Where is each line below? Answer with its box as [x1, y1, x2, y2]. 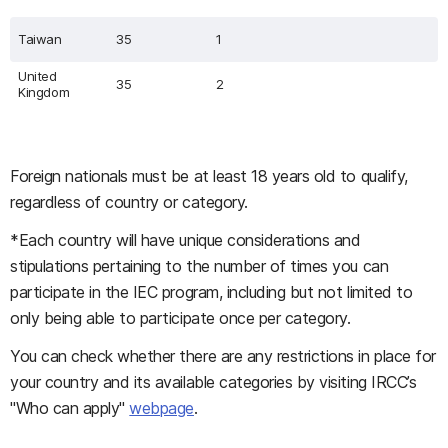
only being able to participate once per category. [10, 308, 351, 328]
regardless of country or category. [10, 192, 248, 212]
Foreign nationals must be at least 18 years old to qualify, [10, 166, 408, 186]
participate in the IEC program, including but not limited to [10, 282, 413, 302]
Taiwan [18, 31, 62, 47]
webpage [129, 398, 194, 418]
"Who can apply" [10, 398, 130, 418]
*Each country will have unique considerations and [10, 230, 361, 250]
